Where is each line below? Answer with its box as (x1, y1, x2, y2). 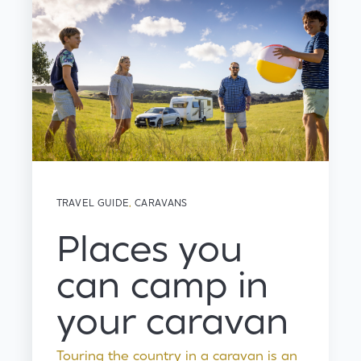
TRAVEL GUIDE (56, 197, 129, 208)
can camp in (56, 268, 268, 305)
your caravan (56, 304, 288, 341)
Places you (56, 231, 243, 268)
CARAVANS (135, 197, 188, 208)
